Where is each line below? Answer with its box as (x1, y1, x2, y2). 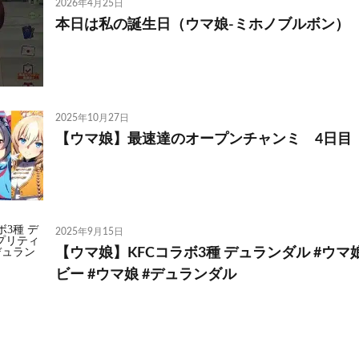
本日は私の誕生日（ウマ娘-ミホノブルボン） (55, 18, 349, 33)
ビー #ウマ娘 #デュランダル (55, 268, 236, 283)
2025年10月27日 (55, 112, 129, 123)
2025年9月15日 (55, 227, 123, 237)
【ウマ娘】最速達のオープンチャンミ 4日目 (55, 131, 352, 147)
